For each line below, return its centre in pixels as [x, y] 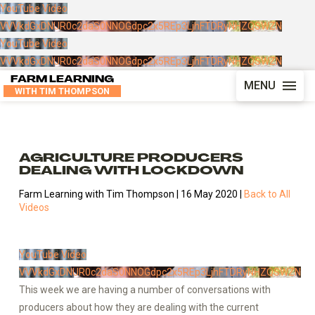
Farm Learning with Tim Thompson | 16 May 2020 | [131, 194]
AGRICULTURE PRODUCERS [131, 159]
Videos [34, 207]
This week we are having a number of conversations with [144, 290]
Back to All [267, 194]
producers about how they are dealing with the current [139, 307]
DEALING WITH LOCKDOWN [131, 171]
